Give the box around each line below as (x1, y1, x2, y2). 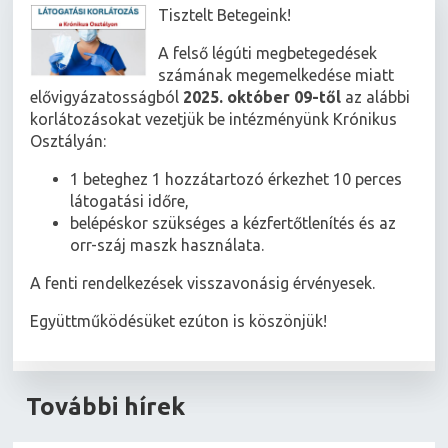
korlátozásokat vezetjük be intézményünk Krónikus (30, 110, 398, 129)
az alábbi (341, 88, 411, 107)
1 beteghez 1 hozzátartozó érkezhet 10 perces (70, 170, 403, 189)
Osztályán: (30, 132, 107, 151)
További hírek (26, 392, 186, 420)
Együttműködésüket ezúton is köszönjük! (30, 312, 328, 331)
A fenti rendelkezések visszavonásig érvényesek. (30, 274, 376, 293)
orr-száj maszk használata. (70, 236, 265, 255)
